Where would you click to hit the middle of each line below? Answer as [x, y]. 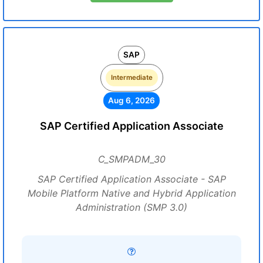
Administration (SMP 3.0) [131, 207]
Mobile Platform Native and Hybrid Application [131, 193]
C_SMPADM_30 [131, 159]
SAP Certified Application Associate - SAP [131, 179]
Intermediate [131, 77]
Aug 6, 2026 [131, 100]
